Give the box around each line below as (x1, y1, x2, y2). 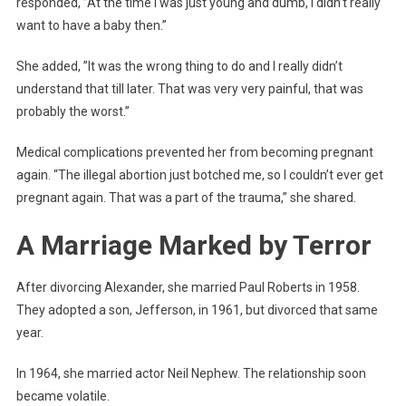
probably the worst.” (15, 104, 130, 120)
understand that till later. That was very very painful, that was (15, 82, 363, 97)
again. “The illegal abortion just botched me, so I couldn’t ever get (15, 168, 383, 183)
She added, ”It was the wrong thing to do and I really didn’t (15, 59, 343, 74)
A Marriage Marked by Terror (15, 229, 372, 262)
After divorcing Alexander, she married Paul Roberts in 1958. (15, 280, 360, 295)
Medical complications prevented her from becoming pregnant (15, 145, 373, 160)
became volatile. (15, 389, 110, 404)
